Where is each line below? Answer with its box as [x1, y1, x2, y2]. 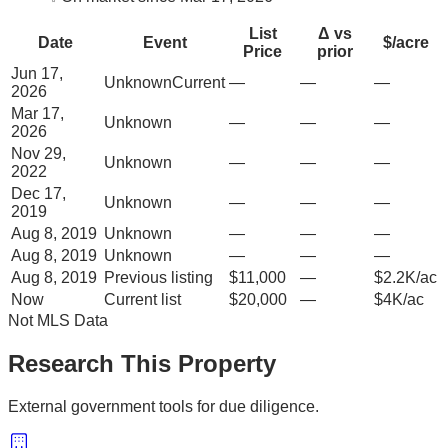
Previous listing [104, 268, 213, 286]
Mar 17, [11, 104, 64, 122]
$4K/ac [374, 290, 424, 308]
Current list [104, 290, 181, 308]
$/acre [382, 33, 429, 51]
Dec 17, [11, 184, 66, 202]
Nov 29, [11, 144, 66, 162]
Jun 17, [11, 64, 63, 82]
